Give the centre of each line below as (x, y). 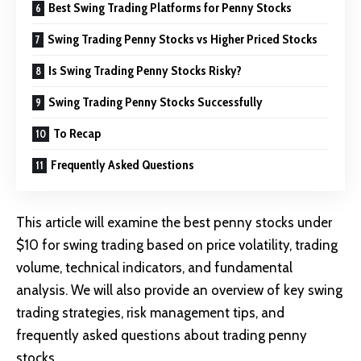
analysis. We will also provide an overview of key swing (179, 290)
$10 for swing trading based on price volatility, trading (177, 245)
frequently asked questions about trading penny (162, 335)
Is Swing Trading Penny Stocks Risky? (145, 70)
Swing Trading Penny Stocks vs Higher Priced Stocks (183, 39)
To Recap (77, 133)
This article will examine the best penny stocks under (174, 222)
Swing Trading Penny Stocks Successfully (156, 102)
